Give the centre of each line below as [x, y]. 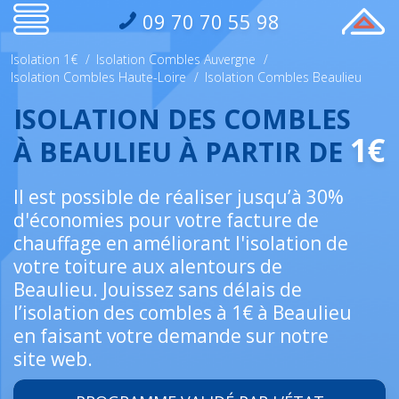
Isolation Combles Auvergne [176, 59]
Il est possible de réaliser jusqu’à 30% [179, 197]
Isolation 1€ [44, 59]
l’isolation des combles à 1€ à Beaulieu [183, 313]
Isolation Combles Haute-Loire [98, 77]
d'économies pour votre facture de [166, 220]
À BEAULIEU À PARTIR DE [182, 152]
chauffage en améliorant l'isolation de [181, 243]
